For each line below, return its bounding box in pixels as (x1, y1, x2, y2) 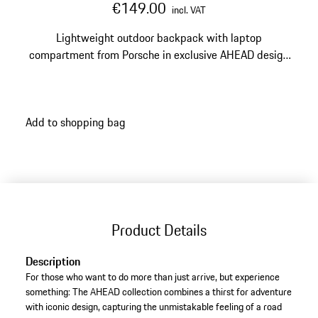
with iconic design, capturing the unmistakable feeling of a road (25, 299, 282, 315)
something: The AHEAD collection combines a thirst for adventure (25, 284, 292, 300)
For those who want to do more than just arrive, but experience (25, 269, 280, 285)
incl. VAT (172, 2, 206, 18)
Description (25, 253, 80, 270)
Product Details (111, 218, 207, 241)
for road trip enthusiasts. (101, 63, 217, 80)
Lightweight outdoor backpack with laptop (56, 29, 262, 46)
